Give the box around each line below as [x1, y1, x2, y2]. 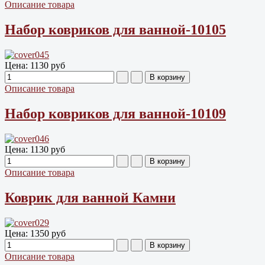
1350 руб [30, 228, 66, 238]
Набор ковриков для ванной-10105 [5, 22, 226, 38]
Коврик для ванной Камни [5, 189, 176, 205]
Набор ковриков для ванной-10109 [5, 106, 226, 122]
